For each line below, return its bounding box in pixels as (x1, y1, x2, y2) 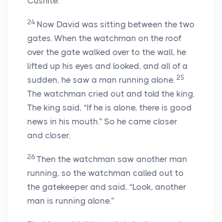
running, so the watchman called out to (27, 168, 184, 178)
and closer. (27, 130, 70, 141)
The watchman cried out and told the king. (27, 89, 195, 99)
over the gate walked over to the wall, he (27, 47, 186, 57)
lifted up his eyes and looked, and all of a (27, 61, 188, 71)
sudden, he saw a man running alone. (27, 75, 176, 85)
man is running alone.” (27, 196, 114, 206)
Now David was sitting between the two (37, 19, 195, 30)
